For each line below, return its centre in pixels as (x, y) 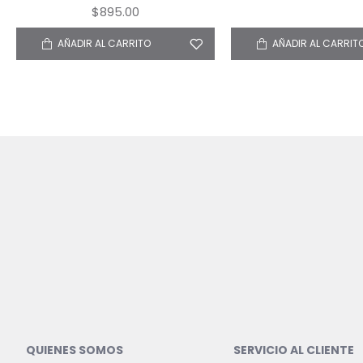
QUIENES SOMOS (75, 350)
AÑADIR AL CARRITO (104, 43)
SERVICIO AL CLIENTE (294, 350)
